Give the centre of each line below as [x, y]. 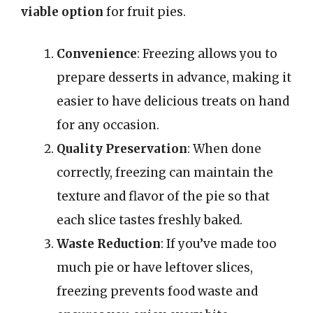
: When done [224, 148]
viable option [62, 12]
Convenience [97, 53]
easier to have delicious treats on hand [173, 101]
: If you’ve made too [219, 243]
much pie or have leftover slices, [155, 267]
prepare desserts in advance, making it [174, 77]
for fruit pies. [145, 12]
